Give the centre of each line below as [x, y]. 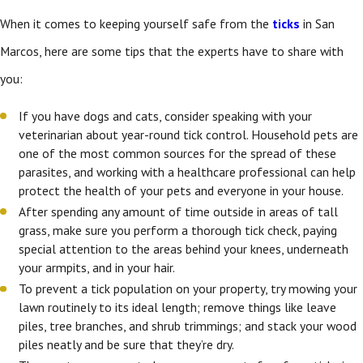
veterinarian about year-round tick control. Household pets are [189, 134]
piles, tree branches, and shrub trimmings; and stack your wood [188, 325]
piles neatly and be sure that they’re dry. [128, 344]
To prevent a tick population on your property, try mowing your [188, 288]
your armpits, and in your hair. [98, 267]
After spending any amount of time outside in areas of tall [179, 211]
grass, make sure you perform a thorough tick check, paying [178, 230]
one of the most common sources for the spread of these [178, 153]
